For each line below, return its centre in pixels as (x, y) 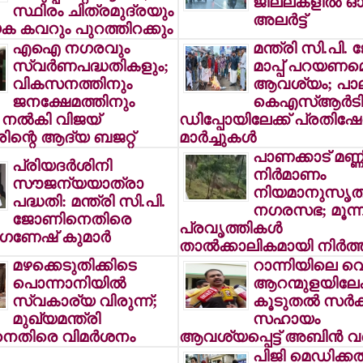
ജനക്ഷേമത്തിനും (73, 102)
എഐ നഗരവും (70, 48)
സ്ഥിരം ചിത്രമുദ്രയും (92, 11)
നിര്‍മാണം (289, 175)
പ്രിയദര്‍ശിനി (62, 166)
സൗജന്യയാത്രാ (77, 184)
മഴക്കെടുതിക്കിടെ (74, 265)
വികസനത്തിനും (72, 84)
